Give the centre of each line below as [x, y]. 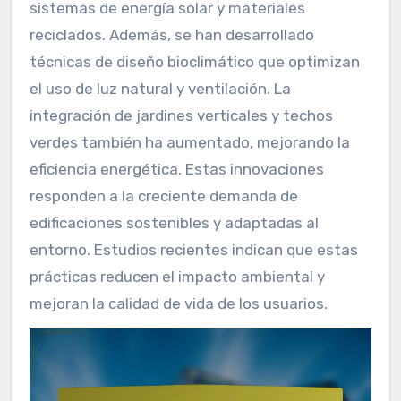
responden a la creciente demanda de [163, 196]
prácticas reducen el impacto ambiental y [177, 277]
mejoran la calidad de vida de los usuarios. [178, 304]
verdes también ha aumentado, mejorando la [189, 143]
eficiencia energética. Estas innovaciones [176, 170]
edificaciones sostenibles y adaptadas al [174, 223]
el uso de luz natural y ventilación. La [160, 89]
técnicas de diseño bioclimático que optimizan [194, 62]
